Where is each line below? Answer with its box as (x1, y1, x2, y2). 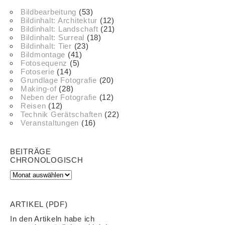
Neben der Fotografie (20, 92, 97, 101)
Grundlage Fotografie (20, 75, 97, 84)
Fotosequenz (20, 58, 68, 67)
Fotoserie (20, 67, 55, 76)
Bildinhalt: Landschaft (20, 24, 98, 33)
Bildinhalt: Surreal (20, 33, 85, 42)
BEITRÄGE (10, 147, 51, 156)
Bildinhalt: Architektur (20, 16, 98, 25)
